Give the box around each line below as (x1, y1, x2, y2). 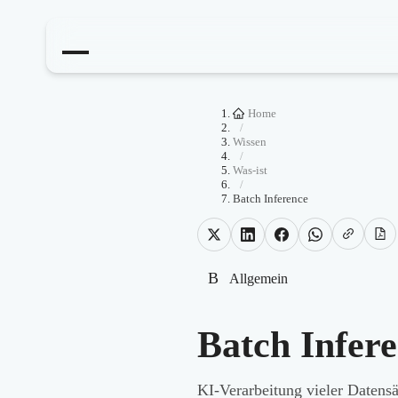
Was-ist (233, 163, 267, 177)
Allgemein (229, 270, 288, 286)
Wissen (233, 135, 267, 148)
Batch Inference (233, 192, 308, 205)
